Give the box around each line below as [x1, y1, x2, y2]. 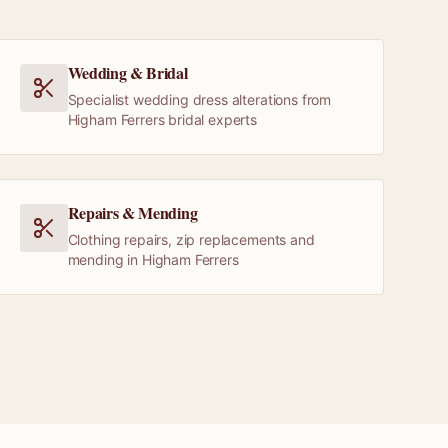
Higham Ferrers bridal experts [67, 111, 258, 128]
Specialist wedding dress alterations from [67, 91, 332, 108]
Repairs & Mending [67, 201, 198, 224]
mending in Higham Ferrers [67, 251, 239, 268]
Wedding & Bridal [67, 61, 188, 84]
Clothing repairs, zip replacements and [67, 231, 315, 248]
